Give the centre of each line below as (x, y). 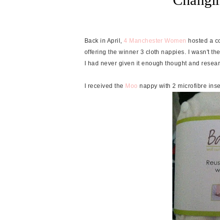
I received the (105, 86)
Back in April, (104, 41)
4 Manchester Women (155, 41)
